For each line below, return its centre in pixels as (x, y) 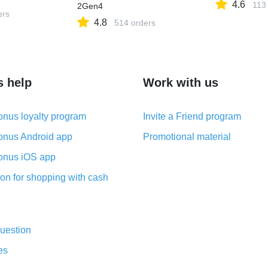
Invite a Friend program (192, 116)
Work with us (181, 83)
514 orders (135, 23)
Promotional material (187, 137)
